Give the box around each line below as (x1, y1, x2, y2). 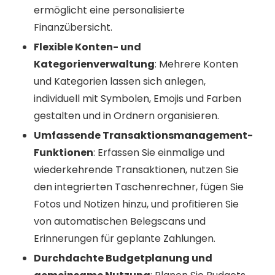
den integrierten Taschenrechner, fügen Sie (34, 180, 244, 195)
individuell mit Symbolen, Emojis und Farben (34, 91, 241, 106)
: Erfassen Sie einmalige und (93, 145, 225, 160)
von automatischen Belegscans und (34, 214, 206, 229)
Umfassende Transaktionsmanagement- (34, 128, 253, 143)
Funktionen (34, 145, 93, 160)
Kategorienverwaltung (34, 57, 155, 72)
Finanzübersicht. (34, 20, 112, 35)
